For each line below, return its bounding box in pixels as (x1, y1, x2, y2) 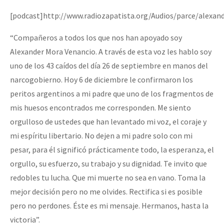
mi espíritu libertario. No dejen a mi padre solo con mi (10, 130, 192, 140)
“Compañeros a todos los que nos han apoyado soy (10, 32, 182, 42)
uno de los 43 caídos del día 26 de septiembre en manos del (10, 60, 208, 70)
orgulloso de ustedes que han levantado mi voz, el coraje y (10, 116, 206, 126)
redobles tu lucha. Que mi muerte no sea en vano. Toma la (10, 172, 205, 182)
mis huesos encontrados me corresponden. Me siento (10, 102, 191, 112)
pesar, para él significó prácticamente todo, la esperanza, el (10, 144, 214, 154)
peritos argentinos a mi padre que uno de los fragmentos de (10, 88, 213, 98)
